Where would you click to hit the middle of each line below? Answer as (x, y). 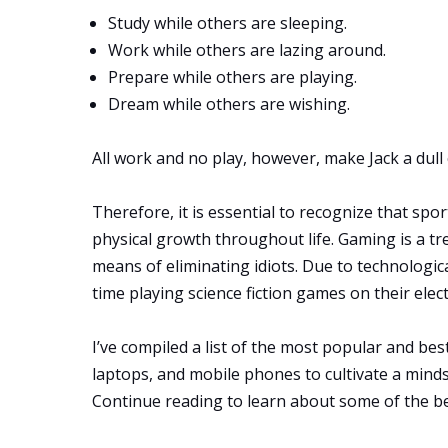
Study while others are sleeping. (227, 23)
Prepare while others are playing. (232, 77)
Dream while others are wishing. (229, 104)
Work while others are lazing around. (247, 50)
